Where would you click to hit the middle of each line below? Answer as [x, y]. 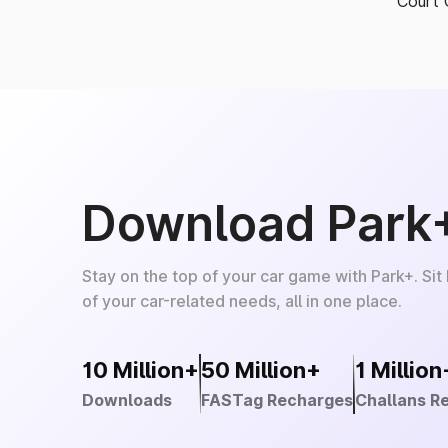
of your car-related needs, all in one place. [242, 300]
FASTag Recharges [277, 399]
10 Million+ [140, 369]
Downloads [127, 399]
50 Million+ [261, 369]
